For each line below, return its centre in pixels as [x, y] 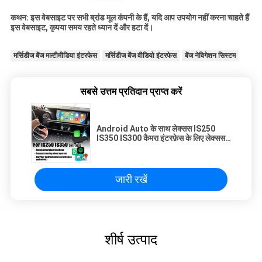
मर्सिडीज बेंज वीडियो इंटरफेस [141, 55]
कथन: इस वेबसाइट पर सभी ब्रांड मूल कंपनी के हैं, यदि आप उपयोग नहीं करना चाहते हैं [130, 17]
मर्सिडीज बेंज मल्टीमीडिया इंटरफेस [55, 55]
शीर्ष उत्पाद [131, 240]
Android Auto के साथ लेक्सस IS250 [156, 129]
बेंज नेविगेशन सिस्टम [210, 55]
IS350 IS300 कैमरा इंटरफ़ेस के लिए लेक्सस [161, 138]
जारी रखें [131, 180]
